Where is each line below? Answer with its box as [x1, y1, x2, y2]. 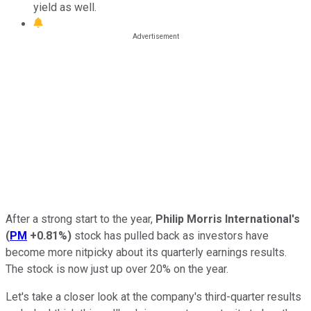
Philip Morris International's [155, 212, 300, 226]
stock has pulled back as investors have [72, 228, 269, 242]
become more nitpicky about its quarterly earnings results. [6, 245, 287, 259]
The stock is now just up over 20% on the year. [6, 262, 228, 276]
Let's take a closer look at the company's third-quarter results [6, 289, 301, 303]
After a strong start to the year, [6, 212, 155, 226]
